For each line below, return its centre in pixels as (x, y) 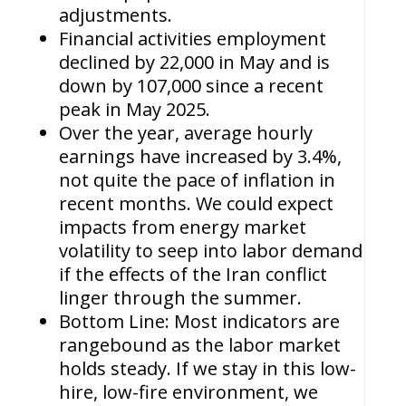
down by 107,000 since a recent (191, 86)
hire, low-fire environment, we (188, 392)
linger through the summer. (180, 298)
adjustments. (115, 15)
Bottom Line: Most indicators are (199, 321)
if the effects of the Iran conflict (193, 274)
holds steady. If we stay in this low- (207, 368)
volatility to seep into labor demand (210, 251)
